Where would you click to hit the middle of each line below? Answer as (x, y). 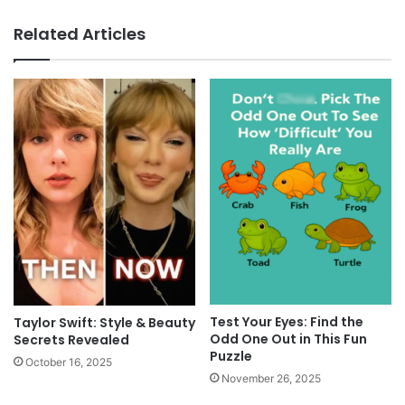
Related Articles (80, 33)
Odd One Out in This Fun (288, 339)
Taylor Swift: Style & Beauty (104, 322)
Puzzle (231, 356)
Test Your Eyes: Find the (287, 321)
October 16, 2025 (69, 362)
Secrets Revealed (71, 339)
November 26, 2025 (271, 378)
